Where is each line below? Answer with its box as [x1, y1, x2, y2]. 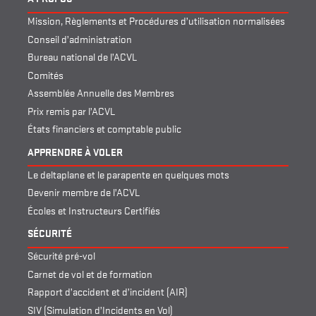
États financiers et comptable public [28, 121, 181, 136]
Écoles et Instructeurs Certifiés [28, 202, 160, 217]
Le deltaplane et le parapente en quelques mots [28, 166, 229, 181]
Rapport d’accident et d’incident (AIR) [28, 284, 188, 299]
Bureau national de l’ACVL [28, 49, 138, 64]
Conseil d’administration [28, 30, 132, 46]
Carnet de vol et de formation [28, 265, 152, 281]
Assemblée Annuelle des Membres [28, 85, 174, 100]
